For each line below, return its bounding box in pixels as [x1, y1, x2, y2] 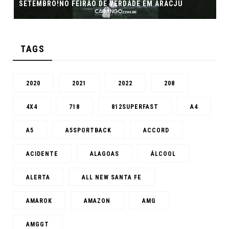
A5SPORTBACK [65, 126, 111, 134]
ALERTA [26, 173, 50, 181]
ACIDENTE [26, 150, 58, 157]
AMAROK [26, 197, 52, 204]
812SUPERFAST [111, 103, 158, 110]
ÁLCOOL [151, 150, 176, 157]
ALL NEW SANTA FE [82, 173, 142, 181]
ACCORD [143, 126, 169, 134]
